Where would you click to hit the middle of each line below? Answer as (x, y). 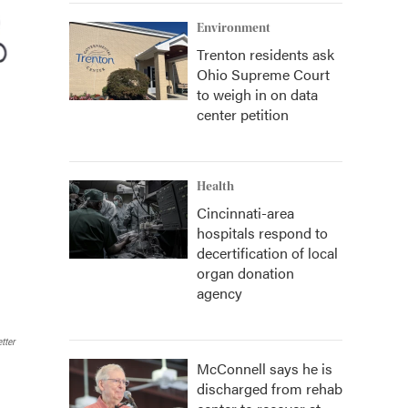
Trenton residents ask (265, 54)
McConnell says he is (265, 368)
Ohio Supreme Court (263, 74)
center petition (243, 114)
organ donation (245, 273)
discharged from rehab (270, 388)
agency (219, 293)
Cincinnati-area (245, 213)
